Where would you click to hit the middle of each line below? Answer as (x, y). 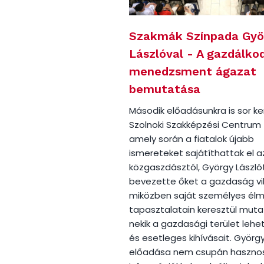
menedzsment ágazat (193, 72)
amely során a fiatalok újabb (192, 139)
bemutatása (165, 89)
